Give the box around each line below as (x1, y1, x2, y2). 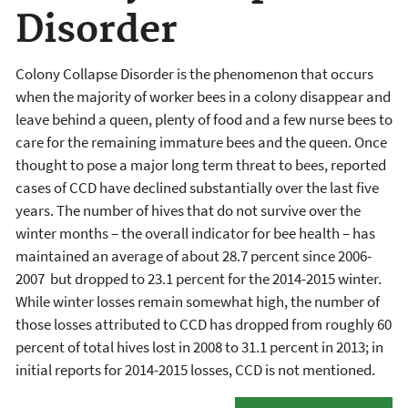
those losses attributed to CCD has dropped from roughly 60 (15, 313, 392, 334)
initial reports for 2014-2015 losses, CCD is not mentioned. (15, 359, 375, 380)
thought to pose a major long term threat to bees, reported (15, 154, 386, 175)
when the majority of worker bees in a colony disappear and (15, 86, 391, 107)
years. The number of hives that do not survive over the (15, 199, 361, 220)
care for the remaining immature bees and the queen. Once (15, 131, 387, 152)
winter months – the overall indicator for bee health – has (15, 222, 375, 243)
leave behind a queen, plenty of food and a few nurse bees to (15, 108, 393, 129)
